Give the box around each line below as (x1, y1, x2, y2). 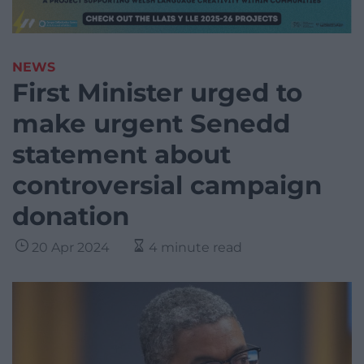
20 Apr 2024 (32, 240, 110, 256)
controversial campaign (12, 170, 322, 201)
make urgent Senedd (12, 108, 290, 140)
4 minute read (149, 240, 242, 256)
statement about (12, 139, 231, 171)
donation (12, 201, 129, 232)
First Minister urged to (12, 77, 302, 109)
